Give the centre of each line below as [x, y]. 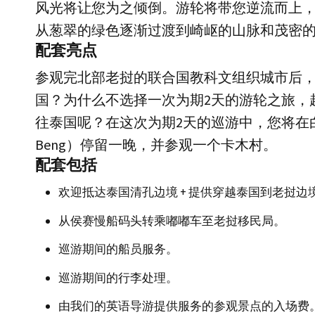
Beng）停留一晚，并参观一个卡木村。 [156, 144]
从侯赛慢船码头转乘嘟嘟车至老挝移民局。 [172, 220]
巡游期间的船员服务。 [118, 249]
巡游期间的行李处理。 [118, 277]
